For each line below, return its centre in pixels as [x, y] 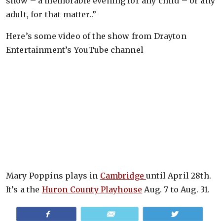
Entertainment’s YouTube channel [75, 50]
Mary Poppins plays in [53, 176]
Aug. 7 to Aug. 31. [176, 189]
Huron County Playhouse [92, 189]
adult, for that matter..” [51, 14]
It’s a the [24, 189]
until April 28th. [179, 176]
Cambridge [123, 176]
